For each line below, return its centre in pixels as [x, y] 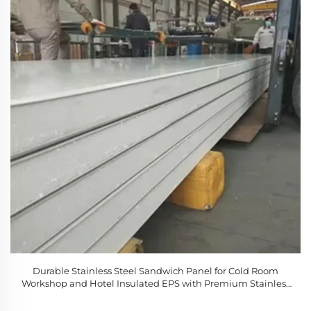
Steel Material [155, 296]
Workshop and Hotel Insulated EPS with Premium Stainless [155, 283]
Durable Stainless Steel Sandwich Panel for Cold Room [155, 271]
